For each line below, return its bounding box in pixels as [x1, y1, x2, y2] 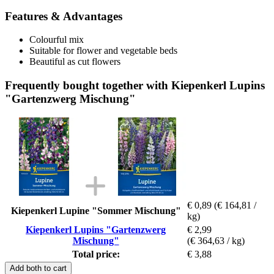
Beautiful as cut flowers [29, 56, 120, 67]
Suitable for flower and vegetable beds [29, 45, 177, 56]
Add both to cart [10, 263, 67, 273]
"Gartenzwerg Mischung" [5, 92, 136, 105]
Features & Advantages [5, 9, 122, 23]
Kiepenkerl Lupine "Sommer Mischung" [10, 205, 181, 216]
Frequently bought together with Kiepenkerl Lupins [5, 78, 265, 92]
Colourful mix [29, 34, 84, 45]
